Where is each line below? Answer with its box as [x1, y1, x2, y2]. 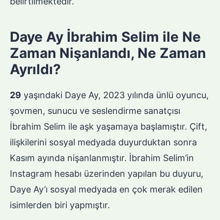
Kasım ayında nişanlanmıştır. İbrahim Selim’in [10, 153, 194, 164]
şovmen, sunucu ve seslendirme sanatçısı [10, 106, 180, 116]
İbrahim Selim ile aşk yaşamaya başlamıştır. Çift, [10, 121, 207, 132]
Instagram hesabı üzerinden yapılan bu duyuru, [10, 168, 203, 179]
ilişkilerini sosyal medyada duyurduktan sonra [10, 137, 197, 148]
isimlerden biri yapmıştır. [10, 200, 110, 211]
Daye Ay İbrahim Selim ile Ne [10, 28, 201, 46]
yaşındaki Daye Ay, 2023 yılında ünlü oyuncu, [21, 90, 209, 101]
